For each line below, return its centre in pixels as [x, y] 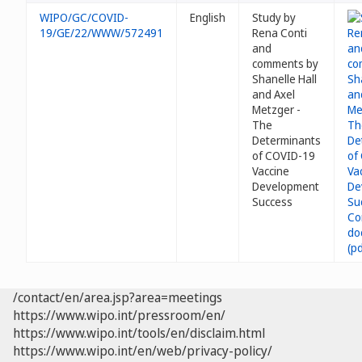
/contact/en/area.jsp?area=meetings [118, 297]
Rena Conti [280, 33]
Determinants [286, 140]
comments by [285, 63]
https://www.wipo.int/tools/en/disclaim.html [139, 333]
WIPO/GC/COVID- [84, 17]
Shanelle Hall [284, 79]
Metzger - [276, 109]
